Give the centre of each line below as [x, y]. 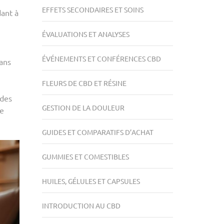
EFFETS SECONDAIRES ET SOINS [92, 9]
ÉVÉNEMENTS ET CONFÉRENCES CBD [101, 58]
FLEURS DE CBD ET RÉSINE [84, 83]
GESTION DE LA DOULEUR [83, 107]
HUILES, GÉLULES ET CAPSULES [91, 181]
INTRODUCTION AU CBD [81, 205]
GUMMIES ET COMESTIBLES [85, 156]
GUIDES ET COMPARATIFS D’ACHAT [97, 132]
